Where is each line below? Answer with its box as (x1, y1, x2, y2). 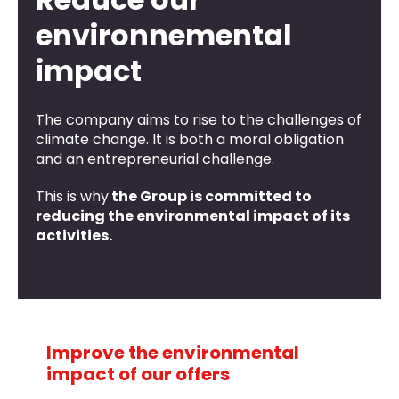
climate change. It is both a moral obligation (36, 129, 344, 151)
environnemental (36, 15, 292, 56)
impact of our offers (46, 362, 230, 387)
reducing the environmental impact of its (36, 206, 350, 227)
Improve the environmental (46, 340, 299, 366)
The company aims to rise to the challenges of (36, 110, 362, 131)
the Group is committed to (109, 186, 312, 208)
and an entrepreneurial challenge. (36, 149, 274, 170)
